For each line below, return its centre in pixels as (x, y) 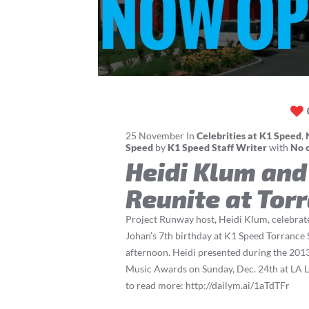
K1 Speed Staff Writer (217, 148)
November (161, 136)
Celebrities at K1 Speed (249, 136)
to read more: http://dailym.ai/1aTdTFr (208, 286)
